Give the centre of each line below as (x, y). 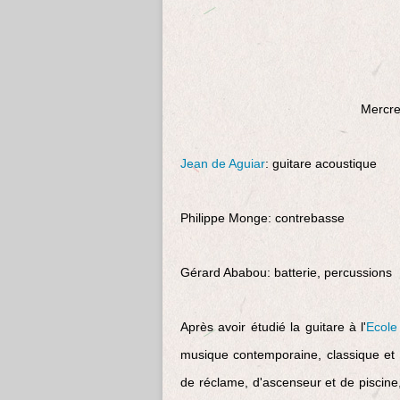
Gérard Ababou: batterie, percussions (286, 272)
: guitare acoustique (321, 163)
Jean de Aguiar (223, 163)
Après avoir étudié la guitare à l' (274, 326)
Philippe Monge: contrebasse (262, 217)
